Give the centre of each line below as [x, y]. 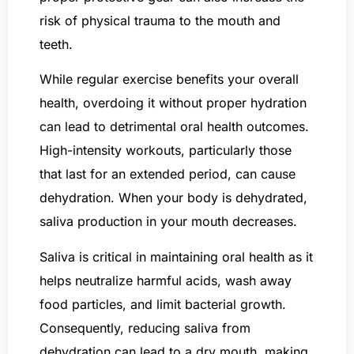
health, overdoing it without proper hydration [173, 103]
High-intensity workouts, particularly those [166, 151]
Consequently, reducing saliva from [145, 328]
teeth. [56, 44]
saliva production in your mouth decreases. [170, 222]
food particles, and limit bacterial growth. [163, 304]
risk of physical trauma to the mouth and [160, 20]
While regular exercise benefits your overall [169, 79]
